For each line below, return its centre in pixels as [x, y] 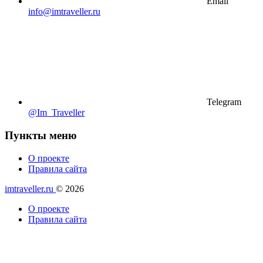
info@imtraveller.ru [64, 12]
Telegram [223, 102]
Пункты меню [41, 136]
